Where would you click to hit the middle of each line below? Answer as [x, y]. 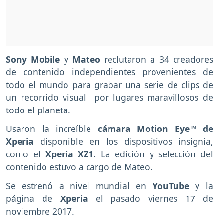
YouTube [171, 186]
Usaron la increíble [52, 129]
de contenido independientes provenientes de [109, 72]
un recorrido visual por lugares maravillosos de [109, 97]
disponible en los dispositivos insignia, [123, 142]
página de [33, 199]
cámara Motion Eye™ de [155, 129]
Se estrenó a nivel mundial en [79, 186]
